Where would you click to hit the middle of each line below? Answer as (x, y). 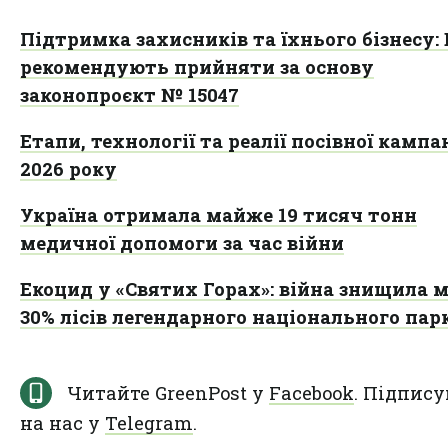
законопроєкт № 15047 (129, 94)
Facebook (311, 392)
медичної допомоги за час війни (182, 242)
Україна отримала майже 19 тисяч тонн (218, 214)
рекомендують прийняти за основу (197, 66)
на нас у (62, 422)
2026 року (68, 168)
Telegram (149, 422)
